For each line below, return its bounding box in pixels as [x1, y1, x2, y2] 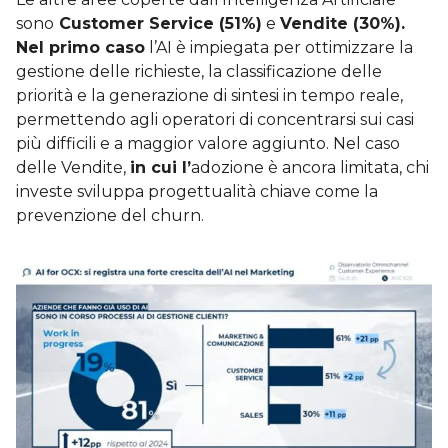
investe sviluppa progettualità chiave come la [16, 181, 378, 201]
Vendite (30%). [280, 13, 405, 33]
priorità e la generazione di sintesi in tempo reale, [16, 85, 403, 105]
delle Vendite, [16, 157, 130, 177]
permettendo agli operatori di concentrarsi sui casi [16, 109, 414, 129]
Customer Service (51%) [54, 13, 262, 33]
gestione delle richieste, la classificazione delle [16, 61, 382, 81]
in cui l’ [130, 157, 191, 177]
